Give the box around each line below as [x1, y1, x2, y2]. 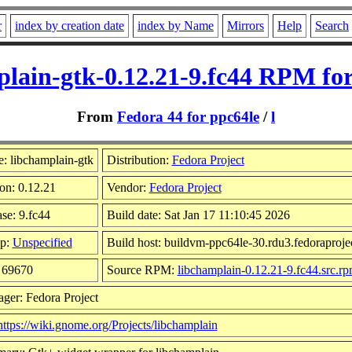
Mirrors [227, 19, 264, 32]
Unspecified [12, 235, 72, 249]
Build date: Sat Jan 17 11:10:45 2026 [106, 207, 290, 222]
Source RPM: [106, 262, 178, 277]
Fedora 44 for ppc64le [117, 108, 259, 125]
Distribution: [106, 152, 172, 167]
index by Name [137, 19, 214, 32]
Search [315, 19, 349, 32]
